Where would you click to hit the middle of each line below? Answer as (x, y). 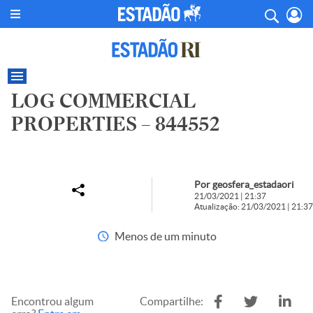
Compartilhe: (172, 301)
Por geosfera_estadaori (244, 184)
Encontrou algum (52, 301)
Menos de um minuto (165, 236)
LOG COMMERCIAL (103, 101)
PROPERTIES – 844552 (115, 124)
